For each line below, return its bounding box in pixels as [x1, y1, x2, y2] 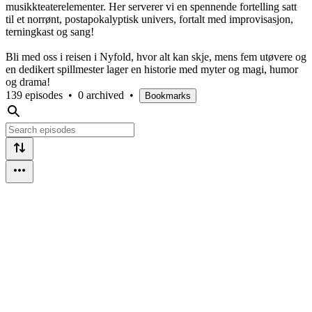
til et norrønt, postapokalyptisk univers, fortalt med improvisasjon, [6, 13, 293, 25]
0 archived [78, 88, 124, 101]
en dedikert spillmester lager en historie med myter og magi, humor [6, 63, 298, 75]
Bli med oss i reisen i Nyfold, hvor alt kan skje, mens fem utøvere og [6, 50, 306, 63]
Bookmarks [145, 90, 191, 101]
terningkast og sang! [6, 25, 94, 38]
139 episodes [6, 88, 63, 101]
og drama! [6, 75, 50, 88]
